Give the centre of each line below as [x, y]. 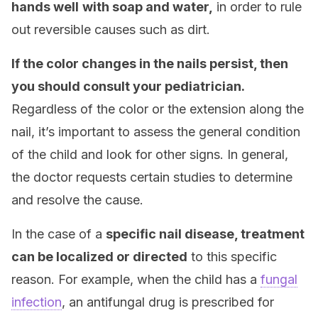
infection [37, 302]
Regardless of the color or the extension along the [158, 109]
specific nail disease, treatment [205, 234]
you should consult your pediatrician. [128, 86]
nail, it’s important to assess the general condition [156, 132]
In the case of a [59, 234]
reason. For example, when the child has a [136, 279]
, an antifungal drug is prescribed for [168, 302]
